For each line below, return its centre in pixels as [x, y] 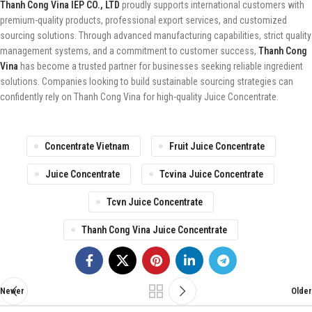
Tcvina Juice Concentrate [211, 174]
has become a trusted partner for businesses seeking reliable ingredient [161, 67]
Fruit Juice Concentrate [217, 147]
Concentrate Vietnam [87, 147]
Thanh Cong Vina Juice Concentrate [154, 230]
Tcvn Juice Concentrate [154, 202]
